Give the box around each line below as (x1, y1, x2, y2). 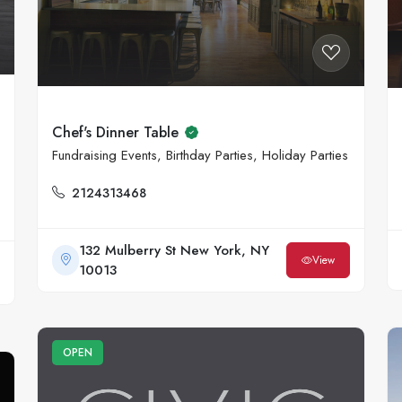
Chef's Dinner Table (52, 121, 179, 143)
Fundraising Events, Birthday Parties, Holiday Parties (52, 145, 348, 166)
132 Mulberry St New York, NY (79, 240, 270, 261)
